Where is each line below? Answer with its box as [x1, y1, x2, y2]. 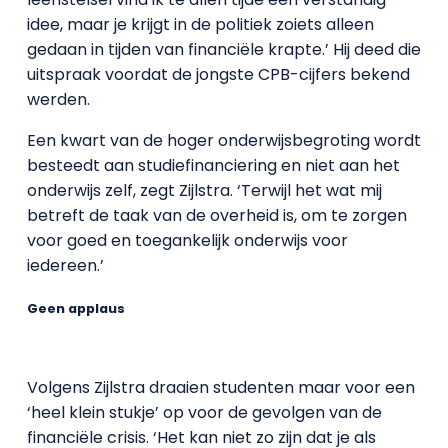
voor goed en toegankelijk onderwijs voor [26, 229, 348, 253]
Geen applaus [26, 299, 125, 317]
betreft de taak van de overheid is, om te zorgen [26, 204, 407, 228]
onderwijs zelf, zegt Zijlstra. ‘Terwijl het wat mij [26, 179, 382, 203]
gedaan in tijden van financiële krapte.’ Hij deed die [26, 38, 421, 62]
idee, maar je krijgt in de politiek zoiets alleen [26, 13, 374, 37]
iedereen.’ [26, 254, 104, 278]
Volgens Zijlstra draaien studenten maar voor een [26, 375, 415, 399]
